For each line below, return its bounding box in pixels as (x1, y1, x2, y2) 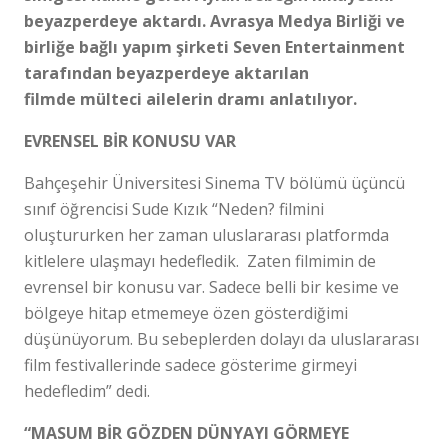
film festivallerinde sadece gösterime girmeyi (24, 354, 357, 376)
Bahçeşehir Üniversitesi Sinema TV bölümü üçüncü (24, 172, 405, 194)
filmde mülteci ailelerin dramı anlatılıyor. (24, 88, 357, 110)
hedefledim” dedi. (24, 380, 150, 402)
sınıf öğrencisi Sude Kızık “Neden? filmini (24, 198, 324, 220)
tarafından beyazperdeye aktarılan (24, 62, 309, 84)
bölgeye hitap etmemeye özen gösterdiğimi (24, 302, 348, 324)
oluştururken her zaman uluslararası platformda (24, 224, 389, 246)
